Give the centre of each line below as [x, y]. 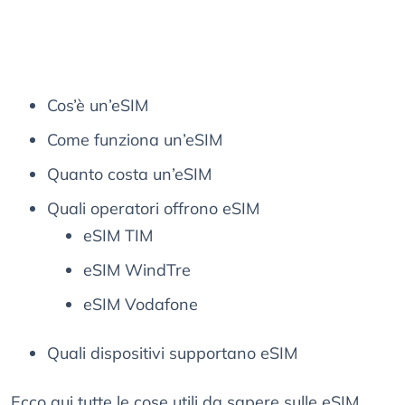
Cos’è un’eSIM [98, 106]
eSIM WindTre [137, 270]
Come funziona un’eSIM [135, 140]
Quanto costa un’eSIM [129, 174]
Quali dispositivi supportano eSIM [172, 353]
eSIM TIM [118, 236]
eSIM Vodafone [141, 305]
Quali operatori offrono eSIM [153, 209]
